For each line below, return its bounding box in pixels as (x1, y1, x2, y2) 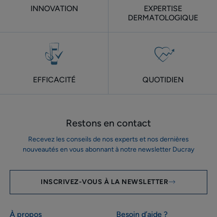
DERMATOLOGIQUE (127, 13, 198, 22)
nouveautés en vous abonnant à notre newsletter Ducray (22, 145, 194, 154)
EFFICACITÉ (32, 75, 76, 84)
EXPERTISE (143, 3, 182, 13)
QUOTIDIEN (142, 75, 184, 84)
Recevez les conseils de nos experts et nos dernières (28, 135, 189, 143)
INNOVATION (30, 3, 78, 13)
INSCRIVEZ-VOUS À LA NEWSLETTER (41, 177, 169, 186)
